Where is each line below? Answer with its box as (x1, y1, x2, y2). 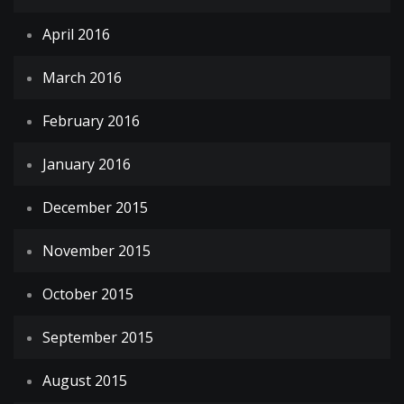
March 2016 (42, 68, 122, 88)
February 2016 (42, 111, 140, 132)
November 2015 (42, 241, 151, 262)
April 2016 (42, 24, 110, 45)
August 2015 (42, 371, 127, 391)
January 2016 (42, 154, 131, 175)
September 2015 (42, 327, 153, 348)
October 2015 (42, 284, 133, 305)
